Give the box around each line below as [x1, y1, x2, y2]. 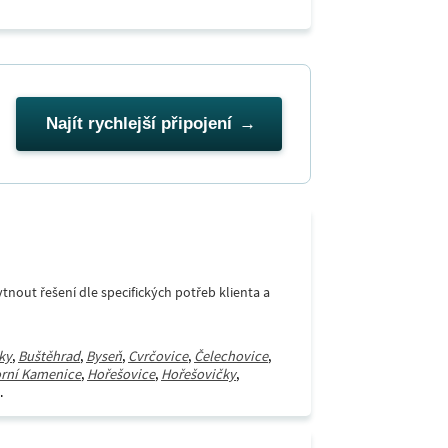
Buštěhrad [18, 347, 80, 365]
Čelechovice [194, 347, 268, 365]
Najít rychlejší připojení [46, 114, 232, 133]
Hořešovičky [161, 365, 236, 383]
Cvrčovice [128, 347, 188, 365]
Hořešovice [87, 365, 155, 383]
